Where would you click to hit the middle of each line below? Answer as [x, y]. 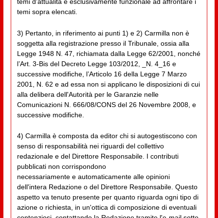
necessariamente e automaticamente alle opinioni [93, 177]
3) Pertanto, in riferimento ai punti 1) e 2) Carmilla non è [103, 33]
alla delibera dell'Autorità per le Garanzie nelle [88, 94]
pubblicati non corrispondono [61, 167]
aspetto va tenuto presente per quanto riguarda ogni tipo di [108, 197]
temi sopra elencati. [47, 12]
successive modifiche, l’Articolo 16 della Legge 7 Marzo [102, 74]
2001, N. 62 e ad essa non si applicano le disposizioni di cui [108, 84]
